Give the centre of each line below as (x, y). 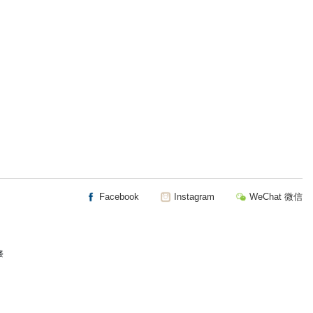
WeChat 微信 (275, 196)
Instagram (193, 196)
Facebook (118, 196)
